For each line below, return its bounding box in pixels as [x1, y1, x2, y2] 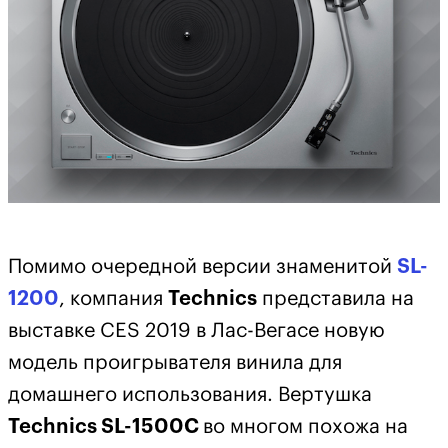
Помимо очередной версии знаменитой [8, 257, 397, 278]
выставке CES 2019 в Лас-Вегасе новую [8, 321, 385, 342]
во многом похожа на [203, 417, 408, 438]
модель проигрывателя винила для [8, 353, 342, 374]
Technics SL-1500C [8, 417, 203, 438]
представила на [257, 289, 414, 310]
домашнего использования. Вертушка [8, 385, 372, 406]
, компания [59, 289, 168, 310]
